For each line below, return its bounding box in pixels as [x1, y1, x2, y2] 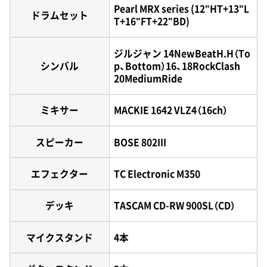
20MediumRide [114, 71, 183, 85]
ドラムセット [30, 8, 88, 22]
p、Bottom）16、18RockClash [114, 58, 250, 73]
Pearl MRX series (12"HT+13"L [114, 2, 250, 16]
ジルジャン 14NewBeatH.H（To [114, 46, 251, 60]
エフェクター [30, 166, 88, 181]
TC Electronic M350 [114, 166, 201, 181]
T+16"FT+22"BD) [114, 14, 190, 29]
